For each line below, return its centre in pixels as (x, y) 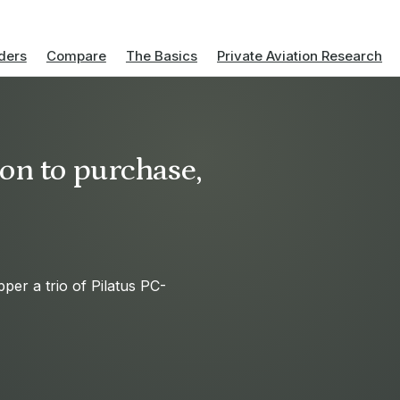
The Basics (161, 56)
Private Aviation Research (300, 56)
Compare (76, 56)
